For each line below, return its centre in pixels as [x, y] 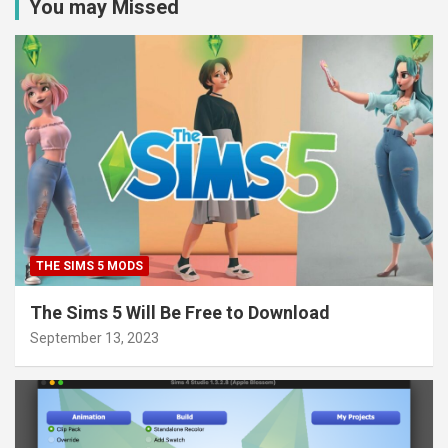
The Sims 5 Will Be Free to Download [180, 312]
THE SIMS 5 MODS [89, 265]
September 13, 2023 [94, 337]
